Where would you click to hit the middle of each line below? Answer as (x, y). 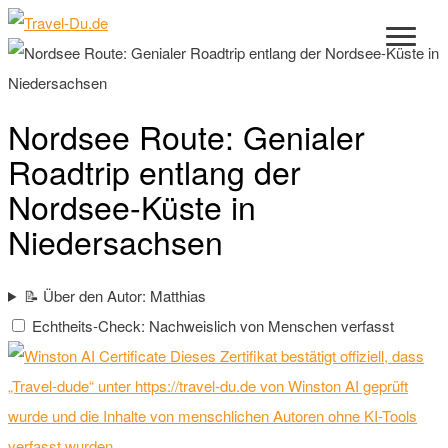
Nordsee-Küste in (132, 206)
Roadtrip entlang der (154, 171)
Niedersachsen (115, 241)
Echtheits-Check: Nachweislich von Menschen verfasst (213, 325)
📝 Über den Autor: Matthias (114, 295)
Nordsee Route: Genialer (186, 136)
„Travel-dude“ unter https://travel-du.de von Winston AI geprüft (208, 385)
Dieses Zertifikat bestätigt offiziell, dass (297, 355)
